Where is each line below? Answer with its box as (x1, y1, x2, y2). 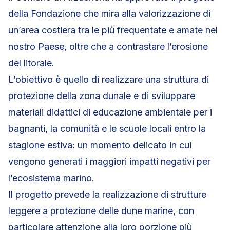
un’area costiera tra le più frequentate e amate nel (8, 25, 218, 35)
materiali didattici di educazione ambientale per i (8, 107, 212, 118)
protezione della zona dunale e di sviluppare (8, 90, 195, 101)
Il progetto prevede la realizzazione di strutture (8, 189, 206, 200)
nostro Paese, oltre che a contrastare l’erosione (8, 41, 208, 52)
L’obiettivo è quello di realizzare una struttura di (8, 74, 209, 85)
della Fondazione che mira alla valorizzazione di (8, 8, 210, 19)
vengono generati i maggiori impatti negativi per (8, 156, 210, 167)
